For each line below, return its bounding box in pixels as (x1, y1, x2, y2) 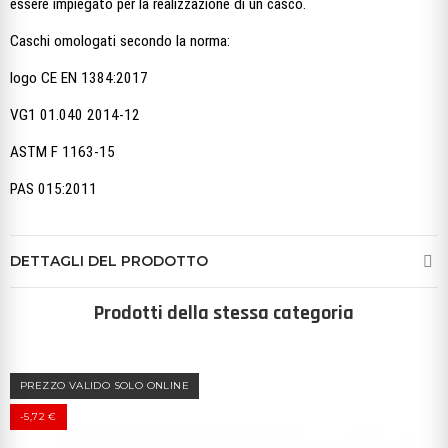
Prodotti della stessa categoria (94, 300, 354, 327)
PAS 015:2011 (10, 180, 97, 199)
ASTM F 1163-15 (10, 143, 115, 162)
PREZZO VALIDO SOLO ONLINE (20, 379, 189, 393)
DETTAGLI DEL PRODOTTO (10, 252, 208, 271)
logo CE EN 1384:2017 (10, 69, 152, 88)
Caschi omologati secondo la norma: (10, 32, 230, 51)
